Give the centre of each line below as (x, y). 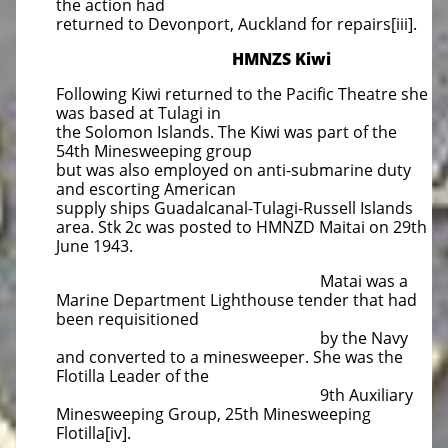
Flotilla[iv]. (93, 433)
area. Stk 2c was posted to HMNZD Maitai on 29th (241, 227)
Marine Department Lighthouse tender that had (236, 300)
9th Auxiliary (234, 395)
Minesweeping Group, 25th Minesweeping (213, 414)
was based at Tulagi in (138, 113)
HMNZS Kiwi (193, 59)
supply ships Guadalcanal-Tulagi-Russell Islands (234, 208)
